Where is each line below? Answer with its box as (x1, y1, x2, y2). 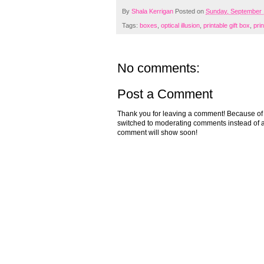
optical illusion (161, 22, 200, 29)
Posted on (175, 8, 206, 15)
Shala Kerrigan (131, 8, 175, 15)
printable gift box (203, 22, 250, 29)
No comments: (117, 61, 200, 76)
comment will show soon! (117, 128, 197, 137)
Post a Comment (117, 87, 213, 102)
